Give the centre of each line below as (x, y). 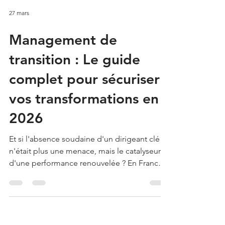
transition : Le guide (75, 104)
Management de (63, 85)
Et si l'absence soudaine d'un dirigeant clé (84, 184)
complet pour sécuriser (84, 124)
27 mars (19, 58)
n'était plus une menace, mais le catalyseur (85, 196)
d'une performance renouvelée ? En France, (87, 208)
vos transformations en (84, 144)
